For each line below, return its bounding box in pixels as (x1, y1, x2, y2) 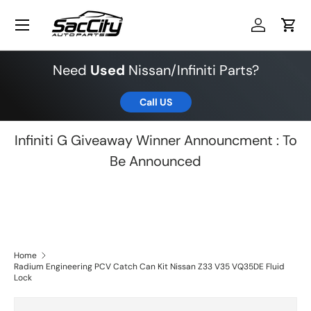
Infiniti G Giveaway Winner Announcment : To (14, 131, 297, 149)
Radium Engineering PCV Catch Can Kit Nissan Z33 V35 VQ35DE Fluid (14, 261, 285, 273)
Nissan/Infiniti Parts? (124, 61, 259, 79)
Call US (139, 96, 172, 108)
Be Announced (110, 152, 201, 170)
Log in (257, 24, 287, 40)
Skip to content (33, 19, 106, 32)
